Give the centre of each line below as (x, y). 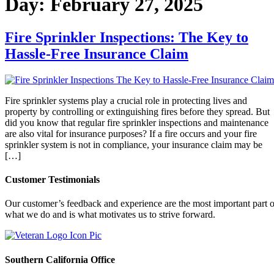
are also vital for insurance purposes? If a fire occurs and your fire (131, 133)
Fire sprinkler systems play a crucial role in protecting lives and (126, 100)
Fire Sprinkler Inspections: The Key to (127, 37)
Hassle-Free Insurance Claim (97, 54)
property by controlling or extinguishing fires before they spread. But (137, 111)
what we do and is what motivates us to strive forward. (110, 215)
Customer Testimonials (52, 180)
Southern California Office (60, 259)
